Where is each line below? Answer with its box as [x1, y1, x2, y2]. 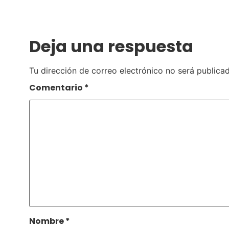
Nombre [29, 215, 65, 227]
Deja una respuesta [29, 34, 193, 58]
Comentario [29, 82, 84, 94]
